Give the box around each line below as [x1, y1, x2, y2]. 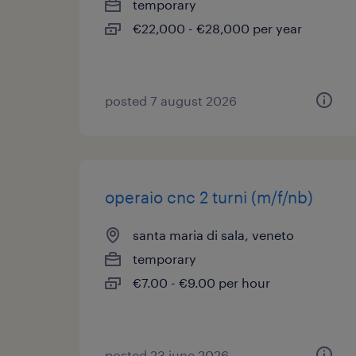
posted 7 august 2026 [105, 93, 237, 108]
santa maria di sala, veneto [133, 227, 294, 242]
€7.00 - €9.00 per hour [133, 275, 270, 290]
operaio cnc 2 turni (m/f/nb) [105, 188, 313, 207]
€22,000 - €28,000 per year [133, 21, 302, 36]
